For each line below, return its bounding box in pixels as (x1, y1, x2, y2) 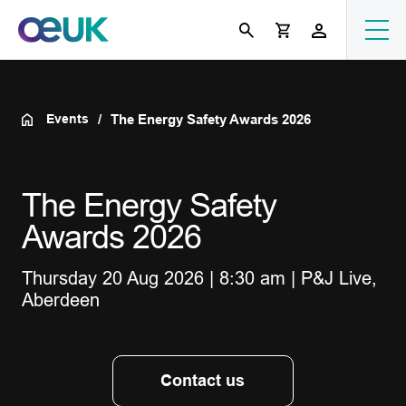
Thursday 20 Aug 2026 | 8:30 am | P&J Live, (22, 268, 377, 288)
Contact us (160, 372, 246, 390)
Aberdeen (22, 290, 100, 310)
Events (46, 111, 90, 126)
